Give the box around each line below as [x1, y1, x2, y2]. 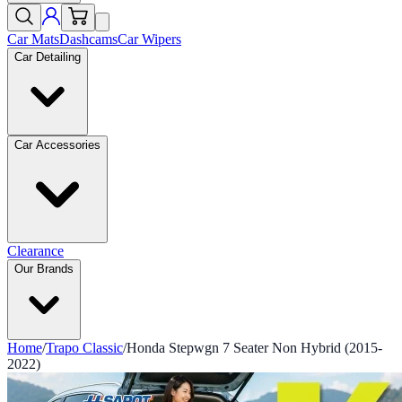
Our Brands [14, 262, 74, 275]
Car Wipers [118, 31, 181, 47]
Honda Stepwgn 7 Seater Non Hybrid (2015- [127, 340, 382, 355]
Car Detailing [14, 50, 81, 64]
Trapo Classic [46, 340, 123, 355]
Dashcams [59, 31, 118, 47]
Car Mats [7, 31, 59, 47]
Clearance [7, 243, 64, 258]
